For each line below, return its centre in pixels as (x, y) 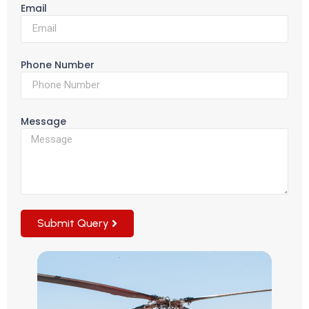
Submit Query (73, 223)
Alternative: (50, 247)
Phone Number (58, 64)
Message (43, 121)
